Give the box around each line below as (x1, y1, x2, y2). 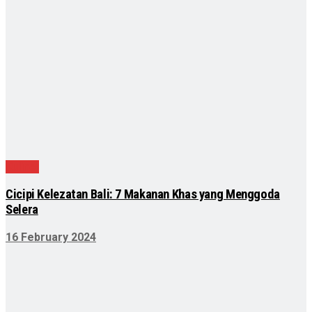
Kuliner (6, 160, 39, 174)
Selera (6, 202, 38, 218)
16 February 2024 (6, 230, 96, 244)
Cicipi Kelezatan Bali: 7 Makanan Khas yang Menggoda (6, 187, 280, 203)
